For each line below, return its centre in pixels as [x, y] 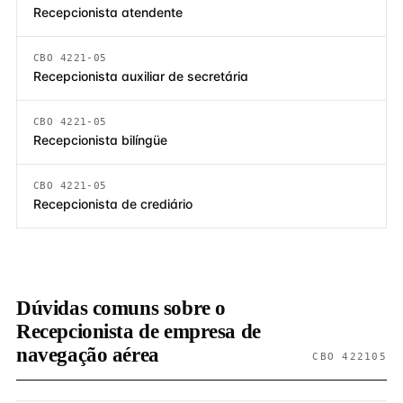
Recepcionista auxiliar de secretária [141, 76]
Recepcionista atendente [108, 12]
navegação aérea [88, 355]
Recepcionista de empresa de [139, 331]
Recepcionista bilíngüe [100, 140]
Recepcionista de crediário [113, 204]
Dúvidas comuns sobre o [121, 308]
